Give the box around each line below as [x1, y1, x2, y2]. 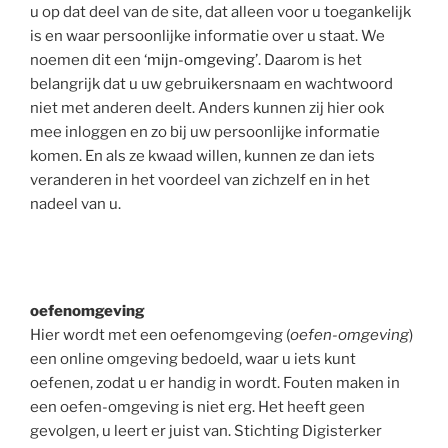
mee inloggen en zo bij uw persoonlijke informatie [30, 123, 380, 141]
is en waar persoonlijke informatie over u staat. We [30, 27, 385, 45]
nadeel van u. [30, 195, 121, 213]
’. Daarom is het [255, 51, 362, 69]
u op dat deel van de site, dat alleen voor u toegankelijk [30, 3, 411, 21]
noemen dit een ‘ [30, 51, 147, 69]
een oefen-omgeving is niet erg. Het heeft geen [30, 397, 365, 416]
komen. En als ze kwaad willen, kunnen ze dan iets [30, 147, 375, 165]
